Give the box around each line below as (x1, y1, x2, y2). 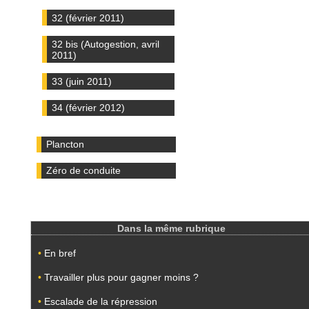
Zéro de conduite (46, 165, 121, 177)
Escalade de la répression (43, 296, 157, 308)
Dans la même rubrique (117, 223, 226, 235)
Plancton (46, 139, 85, 150)
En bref (43, 248, 76, 259)
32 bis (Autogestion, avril (52, 38, 160, 50)
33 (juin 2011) (52, 76, 112, 87)
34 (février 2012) (52, 102, 126, 114)
